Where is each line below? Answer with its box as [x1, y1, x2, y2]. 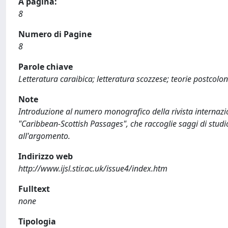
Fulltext [18, 183, 50, 194]
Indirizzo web [18, 151, 73, 162]
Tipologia [18, 216, 56, 227]
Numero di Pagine [18, 28, 92, 40]
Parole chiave [18, 61, 73, 72]
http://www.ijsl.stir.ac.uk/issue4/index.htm [18, 163, 167, 174]
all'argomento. [18, 130, 70, 141]
